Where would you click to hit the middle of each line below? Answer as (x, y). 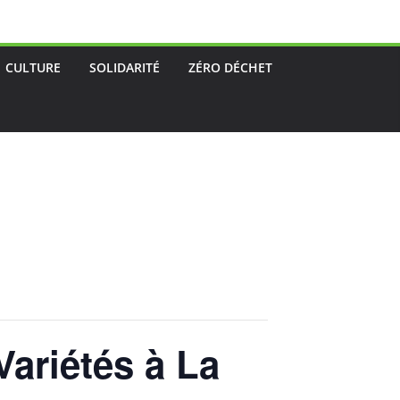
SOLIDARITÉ (125, 67)
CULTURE (33, 67)
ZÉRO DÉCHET (230, 67)
